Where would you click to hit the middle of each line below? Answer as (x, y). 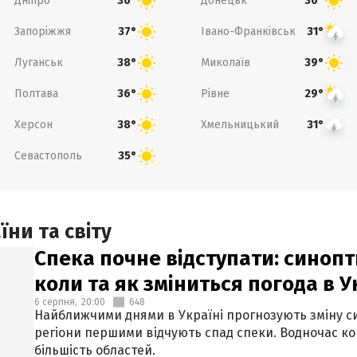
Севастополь (48, 155)
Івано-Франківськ (248, 31)
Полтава (36, 93)
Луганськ (38, 62)
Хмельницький (240, 124)
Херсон (33, 124)
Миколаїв (226, 62)
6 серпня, (56, 302)
